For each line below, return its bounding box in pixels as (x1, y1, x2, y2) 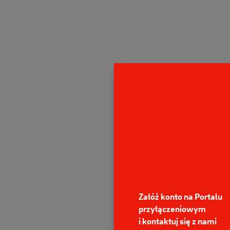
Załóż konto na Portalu (139, 190, 222, 202)
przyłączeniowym (139, 203, 206, 214)
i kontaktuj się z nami (139, 215, 217, 226)
